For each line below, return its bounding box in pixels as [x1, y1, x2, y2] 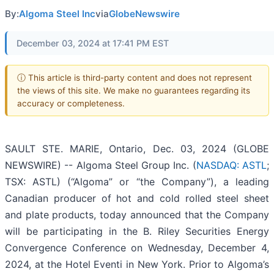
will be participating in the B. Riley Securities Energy [5, 225, 269, 238]
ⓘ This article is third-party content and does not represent [17, 72, 252, 83]
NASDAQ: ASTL [196, 159, 267, 172]
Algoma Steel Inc [19, 8, 95, 20]
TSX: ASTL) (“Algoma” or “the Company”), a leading [5, 176, 269, 188]
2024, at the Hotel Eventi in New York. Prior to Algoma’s [5, 258, 269, 271]
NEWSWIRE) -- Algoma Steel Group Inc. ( [5, 159, 196, 172]
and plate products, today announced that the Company [5, 209, 269, 221]
